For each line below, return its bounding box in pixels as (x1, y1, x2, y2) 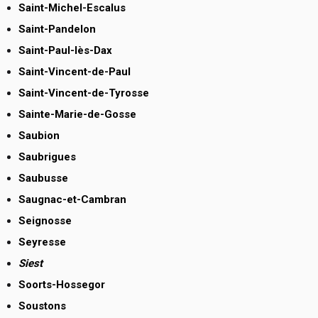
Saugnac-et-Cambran (18, 193, 126, 207)
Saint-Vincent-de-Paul (18, 65, 131, 79)
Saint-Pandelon (18, 23, 96, 36)
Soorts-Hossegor (18, 278, 105, 292)
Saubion (18, 129, 60, 143)
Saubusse (18, 172, 68, 185)
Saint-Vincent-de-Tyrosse (18, 87, 149, 100)
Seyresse (18, 236, 66, 249)
